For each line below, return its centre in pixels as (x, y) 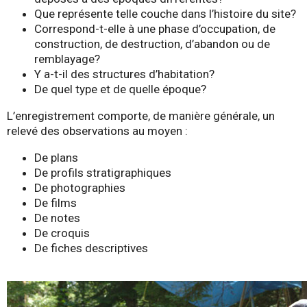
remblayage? (69, 59)
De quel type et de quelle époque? (122, 89)
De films (56, 202)
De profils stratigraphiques (103, 172)
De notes (57, 218)
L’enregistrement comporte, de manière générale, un (141, 115)
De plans (56, 157)
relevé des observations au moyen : (97, 131)
